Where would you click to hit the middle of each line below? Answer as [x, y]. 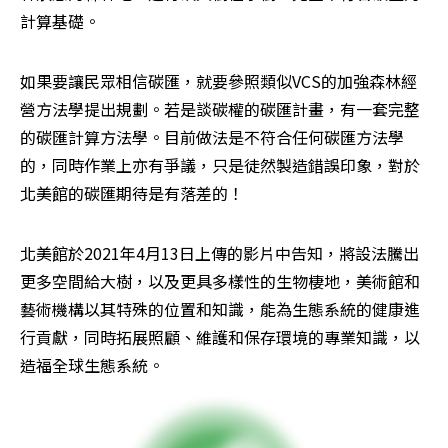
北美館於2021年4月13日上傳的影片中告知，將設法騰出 [219, 252]
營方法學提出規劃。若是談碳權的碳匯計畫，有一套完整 [220, 108]
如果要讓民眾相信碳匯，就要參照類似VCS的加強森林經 [218, 80]
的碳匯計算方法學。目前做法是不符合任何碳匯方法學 [212, 136]
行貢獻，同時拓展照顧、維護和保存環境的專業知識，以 [220, 336]
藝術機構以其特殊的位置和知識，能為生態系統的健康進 [220, 308]
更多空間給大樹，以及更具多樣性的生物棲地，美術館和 [220, 280]
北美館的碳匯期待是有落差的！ [132, 192]
